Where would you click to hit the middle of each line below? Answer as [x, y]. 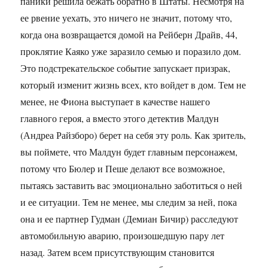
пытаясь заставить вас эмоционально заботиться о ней [132, 185]
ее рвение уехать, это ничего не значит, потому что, [127, 18]
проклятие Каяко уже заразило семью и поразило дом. [131, 51]
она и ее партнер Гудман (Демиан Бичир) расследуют [130, 219]
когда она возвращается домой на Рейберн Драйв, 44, [129, 35]
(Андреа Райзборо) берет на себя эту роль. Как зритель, [133, 135]
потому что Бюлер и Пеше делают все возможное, [123, 169]
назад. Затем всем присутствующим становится [118, 252]
